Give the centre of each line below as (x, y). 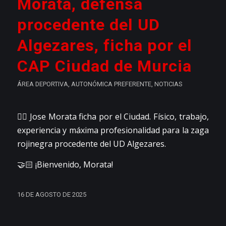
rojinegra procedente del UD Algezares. (91, 144)
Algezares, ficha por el (104, 45)
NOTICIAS (168, 84)
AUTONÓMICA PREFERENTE (111, 84)
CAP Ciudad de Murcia (104, 66)
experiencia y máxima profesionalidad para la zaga (113, 130)
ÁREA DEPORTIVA (42, 84)
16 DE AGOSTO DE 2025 (51, 194)
